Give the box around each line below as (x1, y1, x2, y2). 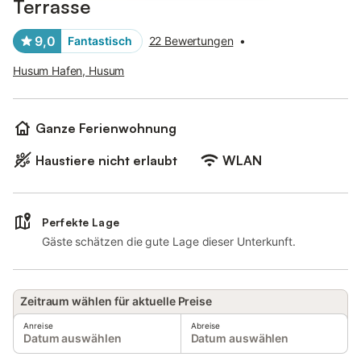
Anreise (23, 321, 53, 330)
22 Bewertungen (148, 34, 234, 48)
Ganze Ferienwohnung (35, 120, 176, 136)
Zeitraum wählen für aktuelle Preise (20, 294, 213, 308)
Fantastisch (68, 34, 132, 48)
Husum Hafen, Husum (13, 64, 125, 77)
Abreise (190, 321, 221, 330)
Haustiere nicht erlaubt (35, 152, 177, 168)
